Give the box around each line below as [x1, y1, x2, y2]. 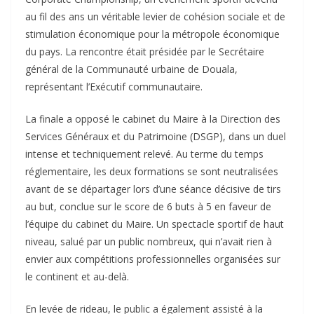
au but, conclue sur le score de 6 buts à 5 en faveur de [25, 200, 271, 214]
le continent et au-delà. [25, 270, 129, 284]
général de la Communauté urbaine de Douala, [25, 62, 238, 76]
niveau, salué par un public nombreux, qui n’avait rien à [25, 235, 272, 249]
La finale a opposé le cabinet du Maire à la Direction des [25, 112, 280, 126]
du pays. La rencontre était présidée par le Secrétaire [25, 45, 264, 59]
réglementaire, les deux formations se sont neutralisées [25, 165, 278, 179]
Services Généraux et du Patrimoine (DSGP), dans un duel [25, 130, 286, 144]
